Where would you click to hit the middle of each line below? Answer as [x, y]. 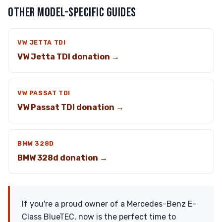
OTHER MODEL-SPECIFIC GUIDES [72, 13]
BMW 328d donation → [62, 158]
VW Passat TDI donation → [71, 107]
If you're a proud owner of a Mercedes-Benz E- [109, 204]
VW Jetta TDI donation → [68, 57]
